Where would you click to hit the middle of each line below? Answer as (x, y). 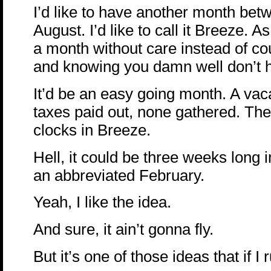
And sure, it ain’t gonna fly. (123, 229)
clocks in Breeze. (92, 130)
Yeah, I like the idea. (102, 202)
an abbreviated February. (119, 175)
